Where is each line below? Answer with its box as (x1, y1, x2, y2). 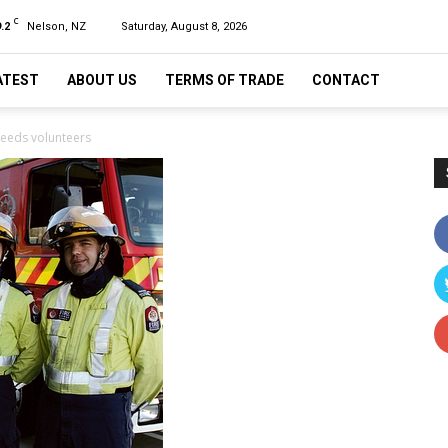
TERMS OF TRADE (165, 72, 284, 88)
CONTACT (312, 72, 380, 88)
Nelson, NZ (27, 20, 86, 33)
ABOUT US (67, 72, 137, 88)
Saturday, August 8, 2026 (121, 20, 247, 33)
